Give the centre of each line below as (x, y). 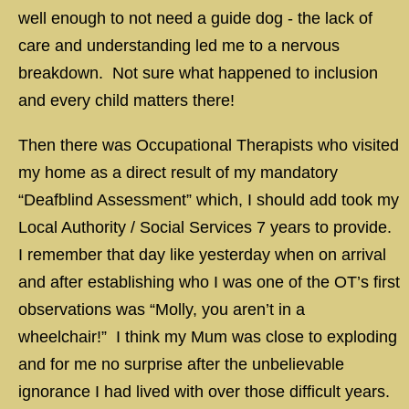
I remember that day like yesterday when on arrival (202, 255)
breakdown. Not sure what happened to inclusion (198, 73)
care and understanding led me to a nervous (179, 46)
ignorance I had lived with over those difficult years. (206, 392)
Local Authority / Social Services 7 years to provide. (207, 227)
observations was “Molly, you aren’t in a (162, 309)
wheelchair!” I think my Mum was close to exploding (208, 337)
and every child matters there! (129, 100)
